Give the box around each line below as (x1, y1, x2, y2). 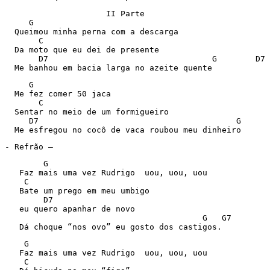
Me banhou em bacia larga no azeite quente (5, 63, 212, 72)
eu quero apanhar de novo (5, 204, 135, 213)
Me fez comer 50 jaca (5, 89, 111, 98)
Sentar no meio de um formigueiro (5, 107, 169, 116)
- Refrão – (5, 142, 58, 151)
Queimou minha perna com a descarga (5, 27, 178, 36)
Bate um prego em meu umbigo (5, 186, 149, 195)
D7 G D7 (5, 54, 265, 63)
